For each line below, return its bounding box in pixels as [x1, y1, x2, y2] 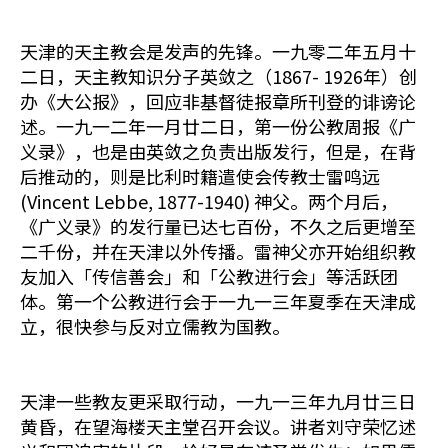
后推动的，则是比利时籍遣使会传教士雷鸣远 [20, 163, 380, 189]
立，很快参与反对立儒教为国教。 [20, 313, 290, 339]
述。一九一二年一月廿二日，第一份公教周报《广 [20, 113, 416, 139]
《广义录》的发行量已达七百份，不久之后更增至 [20, 213, 416, 239]
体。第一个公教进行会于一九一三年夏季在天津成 [20, 288, 416, 314]
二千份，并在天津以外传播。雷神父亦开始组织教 [20, 238, 416, 264]
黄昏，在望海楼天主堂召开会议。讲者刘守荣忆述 [20, 413, 416, 439]
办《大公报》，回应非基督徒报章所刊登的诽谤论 [20, 88, 416, 114]
